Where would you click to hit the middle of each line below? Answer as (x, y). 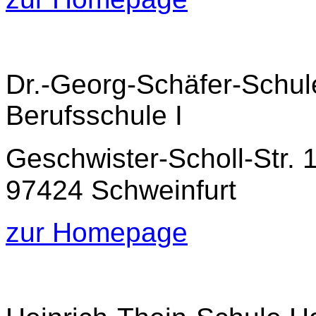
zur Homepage (97, 232)
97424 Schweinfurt (121, 190)
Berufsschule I (94, 115)
